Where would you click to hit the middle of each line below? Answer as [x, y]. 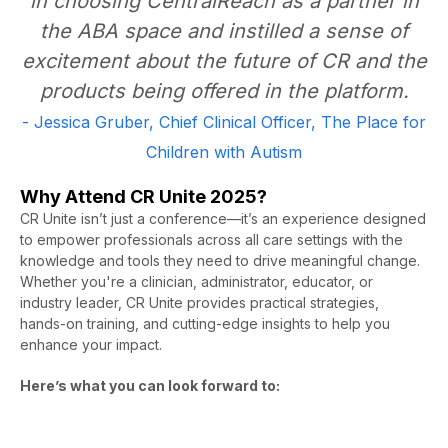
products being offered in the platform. [224, 90]
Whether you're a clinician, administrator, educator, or [196, 281]
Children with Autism [224, 151]
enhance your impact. [91, 344]
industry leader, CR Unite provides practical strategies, [199, 302]
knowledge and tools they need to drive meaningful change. [220, 260]
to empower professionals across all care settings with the [211, 239]
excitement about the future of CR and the [224, 60]
